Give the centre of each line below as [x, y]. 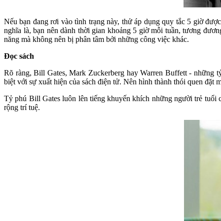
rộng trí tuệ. [22, 107]
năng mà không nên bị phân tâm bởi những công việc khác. [96, 39]
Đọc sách [19, 56]
